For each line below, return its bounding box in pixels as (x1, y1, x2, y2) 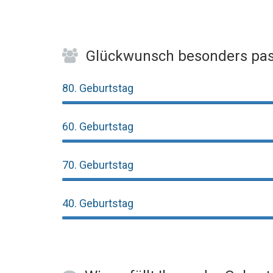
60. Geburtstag (62, 120, 133, 133)
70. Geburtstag (62, 158, 133, 171)
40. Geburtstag (62, 197, 133, 210)
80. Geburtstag (62, 82, 133, 94)
